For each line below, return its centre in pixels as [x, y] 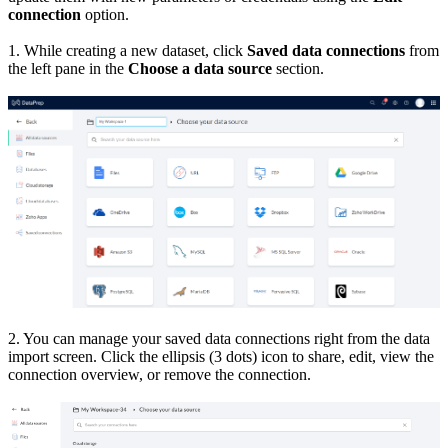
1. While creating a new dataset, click [127, 51]
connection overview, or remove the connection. [161, 374]
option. [107, 15]
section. [302, 69]
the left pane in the [68, 69]
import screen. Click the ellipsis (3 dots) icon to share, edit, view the [221, 356]
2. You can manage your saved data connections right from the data [219, 338]
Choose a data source [202, 69]
